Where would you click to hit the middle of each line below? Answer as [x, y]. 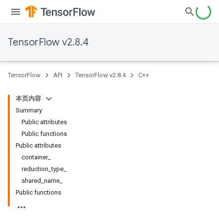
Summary [29, 110]
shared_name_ [42, 181]
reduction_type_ [44, 169]
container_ [36, 157]
